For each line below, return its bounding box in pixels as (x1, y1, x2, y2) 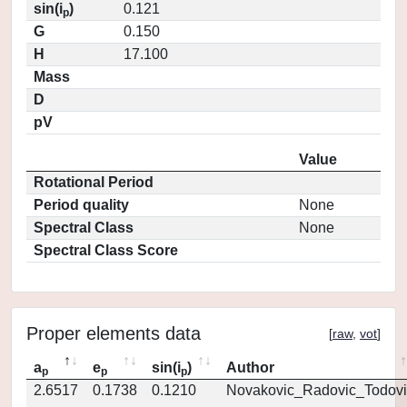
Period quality (34, 197, 129, 213)
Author (226, 360, 274, 375)
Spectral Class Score (34, 243, 178, 258)
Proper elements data (26, 323, 201, 343)
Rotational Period (34, 174, 154, 190)
